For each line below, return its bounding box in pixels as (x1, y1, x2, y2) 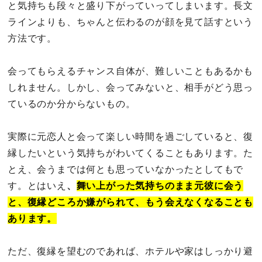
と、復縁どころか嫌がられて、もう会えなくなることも (8, 196, 253, 208)
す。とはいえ (8, 180, 67, 192)
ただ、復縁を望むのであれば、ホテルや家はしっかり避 (8, 246, 253, 257)
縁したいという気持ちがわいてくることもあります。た (8, 147, 254, 159)
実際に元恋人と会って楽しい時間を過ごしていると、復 (8, 131, 253, 143)
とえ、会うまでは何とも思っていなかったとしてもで (8, 164, 244, 175)
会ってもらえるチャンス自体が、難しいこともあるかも (8, 65, 253, 77)
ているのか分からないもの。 (8, 98, 136, 110)
